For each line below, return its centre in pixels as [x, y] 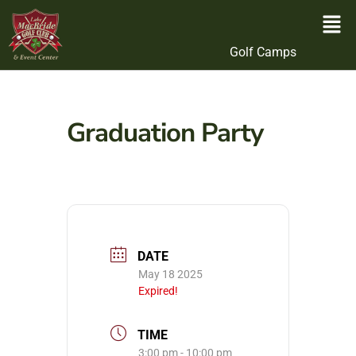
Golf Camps [263, 52]
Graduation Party [165, 133]
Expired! [158, 291]
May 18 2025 [170, 275]
